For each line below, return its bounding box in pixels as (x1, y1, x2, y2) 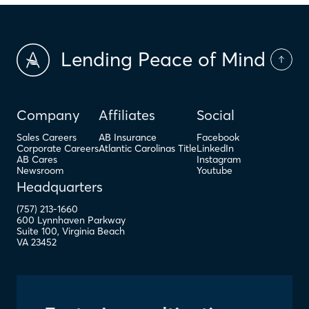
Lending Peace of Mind (61, 47, 266, 72)
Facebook (197, 130, 239, 143)
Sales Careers (17, 130, 77, 143)
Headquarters (17, 177, 103, 195)
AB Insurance (99, 130, 157, 143)
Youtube (197, 163, 232, 177)
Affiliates (99, 106, 155, 123)
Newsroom (17, 163, 63, 177)
